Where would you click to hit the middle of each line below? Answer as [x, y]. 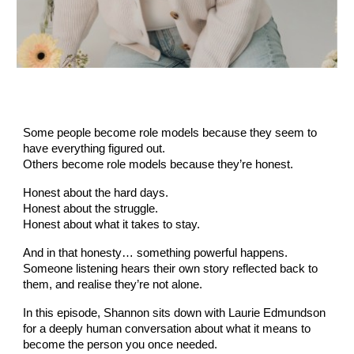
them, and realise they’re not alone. [113, 285]
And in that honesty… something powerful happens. [156, 253]
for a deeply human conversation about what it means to [167, 329]
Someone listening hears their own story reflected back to [171, 269]
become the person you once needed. [121, 345]
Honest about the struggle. [91, 209]
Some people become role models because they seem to [170, 133]
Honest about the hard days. [96, 193]
